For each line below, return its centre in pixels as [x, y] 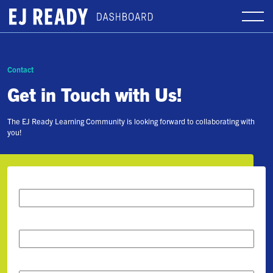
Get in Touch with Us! [95, 94]
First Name [42, 182]
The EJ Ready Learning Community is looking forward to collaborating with [131, 122]
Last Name [41, 223]
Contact [20, 69]
